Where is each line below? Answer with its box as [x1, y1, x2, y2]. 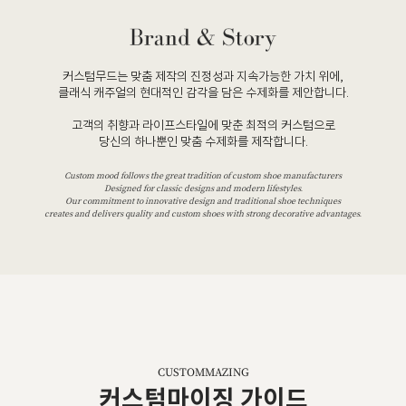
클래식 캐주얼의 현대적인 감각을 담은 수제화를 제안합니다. [57, 86, 349, 101]
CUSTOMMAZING [157, 366, 249, 379]
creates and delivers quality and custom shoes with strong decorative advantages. [44, 208, 362, 218]
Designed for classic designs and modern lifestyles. [103, 183, 303, 193]
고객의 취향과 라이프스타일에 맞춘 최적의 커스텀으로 [71, 119, 335, 133]
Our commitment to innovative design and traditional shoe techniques [65, 196, 341, 206]
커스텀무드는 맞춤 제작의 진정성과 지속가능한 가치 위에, [63, 70, 343, 84]
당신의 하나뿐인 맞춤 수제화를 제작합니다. [98, 135, 308, 150]
